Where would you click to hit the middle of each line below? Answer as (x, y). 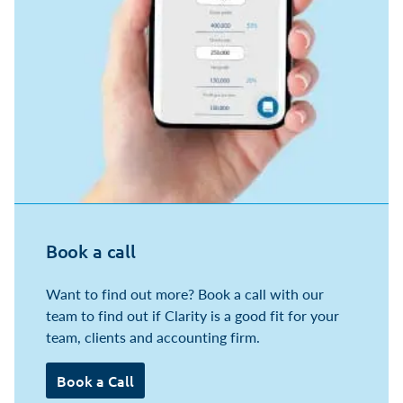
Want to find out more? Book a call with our (184, 293)
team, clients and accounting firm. (152, 336)
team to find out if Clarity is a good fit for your (192, 315)
